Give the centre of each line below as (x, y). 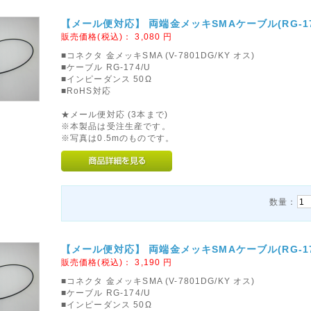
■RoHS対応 (86, 91)
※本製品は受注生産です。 (116, 126)
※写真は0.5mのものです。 (118, 138)
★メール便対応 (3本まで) (115, 114)
